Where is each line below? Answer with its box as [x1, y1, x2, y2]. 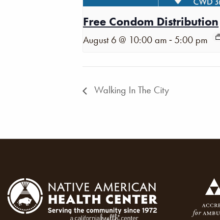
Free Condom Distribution [83, 14, 219, 29]
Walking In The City [92, 83, 169, 96]
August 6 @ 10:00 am [83, 33, 167, 47]
